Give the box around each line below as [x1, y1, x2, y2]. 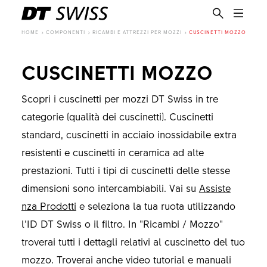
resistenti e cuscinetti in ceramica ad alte [21, 145, 204, 159]
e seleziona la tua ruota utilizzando [76, 199, 235, 212]
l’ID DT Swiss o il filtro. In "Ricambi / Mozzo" [21, 217, 223, 230]
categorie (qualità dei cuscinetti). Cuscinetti [21, 110, 213, 123]
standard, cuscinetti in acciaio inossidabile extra [21, 128, 237, 141]
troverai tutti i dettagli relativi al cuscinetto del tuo [21, 235, 245, 248]
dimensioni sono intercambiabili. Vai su [21, 181, 199, 194]
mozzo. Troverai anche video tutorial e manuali [21, 253, 231, 266]
